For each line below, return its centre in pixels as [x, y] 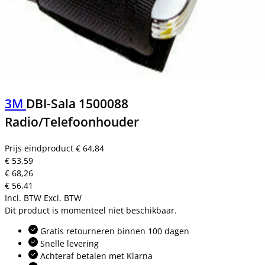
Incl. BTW [23, 198]
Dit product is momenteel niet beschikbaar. [91, 210]
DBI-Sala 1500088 [77, 104]
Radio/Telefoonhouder [72, 122]
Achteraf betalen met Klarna [95, 256]
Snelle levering [68, 243]
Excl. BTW [63, 198]
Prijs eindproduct [40, 148]
